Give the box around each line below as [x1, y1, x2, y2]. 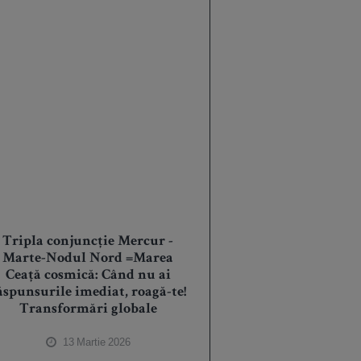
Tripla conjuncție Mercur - [2, 234, 174, 250]
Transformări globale [19, 302, 157, 317]
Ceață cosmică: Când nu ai [5, 268, 171, 284]
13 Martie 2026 [60, 335, 131, 350]
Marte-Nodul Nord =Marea [2, 251, 174, 267]
